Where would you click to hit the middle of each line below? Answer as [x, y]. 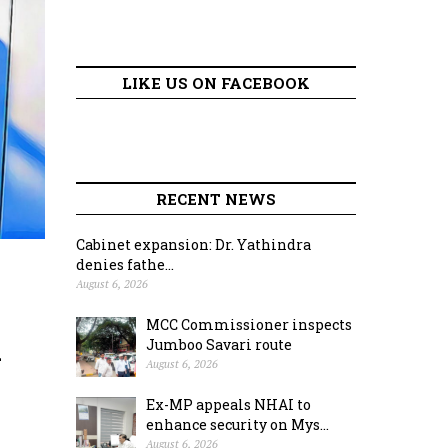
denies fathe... [125, 264]
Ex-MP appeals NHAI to [228, 404]
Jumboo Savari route [219, 344]
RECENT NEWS [216, 199]
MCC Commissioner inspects [249, 324]
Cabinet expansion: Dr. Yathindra [193, 244]
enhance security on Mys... [237, 424]
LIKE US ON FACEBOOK [216, 83]
